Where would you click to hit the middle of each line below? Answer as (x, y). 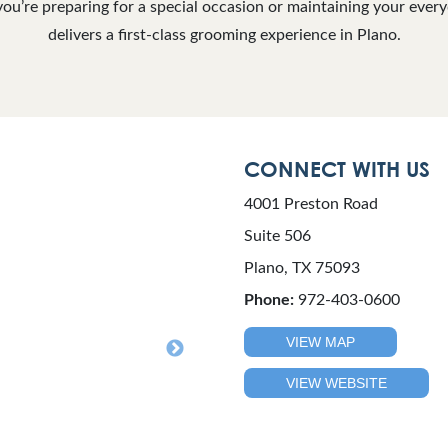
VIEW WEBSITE (336, 383)
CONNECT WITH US (337, 169)
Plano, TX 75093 (302, 268)
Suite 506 (277, 236)
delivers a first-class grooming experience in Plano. (224, 35)
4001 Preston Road (311, 204)
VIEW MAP (320, 342)
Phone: (269, 300)
